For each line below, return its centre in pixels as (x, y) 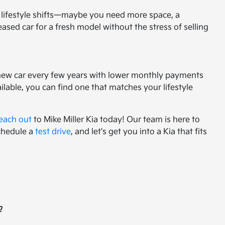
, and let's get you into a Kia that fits (139, 132)
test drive (53, 132)
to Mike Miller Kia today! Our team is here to (116, 120)
